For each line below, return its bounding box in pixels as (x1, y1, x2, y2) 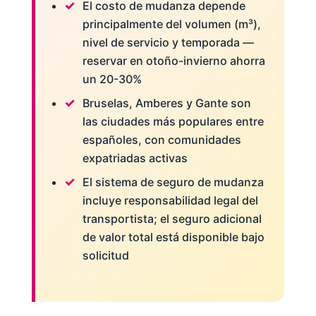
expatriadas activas (82, 150, 188, 165)
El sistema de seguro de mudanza (82, 174, 264, 189)
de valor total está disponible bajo (82, 229, 265, 244)
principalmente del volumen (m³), (82, 16, 261, 31)
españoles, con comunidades (82, 132, 241, 147)
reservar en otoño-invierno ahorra (82, 53, 265, 68)
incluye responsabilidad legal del (82, 193, 258, 207)
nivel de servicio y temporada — (82, 35, 254, 49)
